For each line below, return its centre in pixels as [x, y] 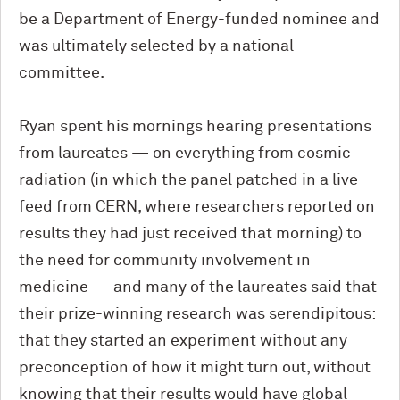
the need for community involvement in [165, 260]
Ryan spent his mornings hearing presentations [195, 126]
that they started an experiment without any [183, 341]
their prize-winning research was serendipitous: [197, 314]
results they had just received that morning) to [190, 233]
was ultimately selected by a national [156, 46]
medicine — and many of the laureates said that [198, 287]
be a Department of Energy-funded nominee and [199, 19]
